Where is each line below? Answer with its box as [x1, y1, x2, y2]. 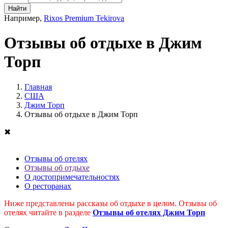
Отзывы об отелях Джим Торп [93, 208, 205, 217]
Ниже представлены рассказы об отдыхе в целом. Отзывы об [4, 198, 217, 208]
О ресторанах [24, 181, 71, 190]
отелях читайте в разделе [4, 208, 93, 217]
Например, [4, 14, 44, 22]
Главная [24, 82, 52, 91]
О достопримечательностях [24, 172, 120, 181]
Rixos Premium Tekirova [44, 14, 124, 22]
